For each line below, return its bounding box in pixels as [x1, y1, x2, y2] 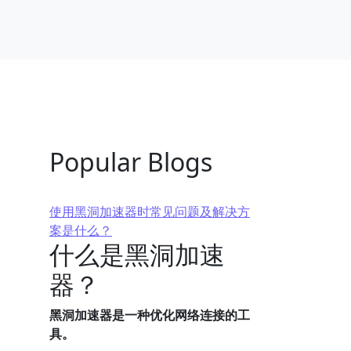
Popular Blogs [49, 145, 212, 179]
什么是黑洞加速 [49, 237, 225, 271]
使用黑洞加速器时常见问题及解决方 [49, 203, 250, 220]
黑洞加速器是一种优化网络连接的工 [49, 306, 250, 324]
